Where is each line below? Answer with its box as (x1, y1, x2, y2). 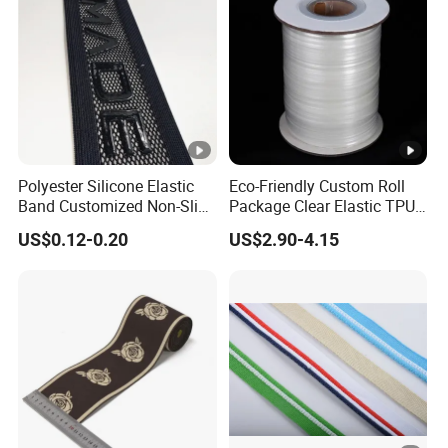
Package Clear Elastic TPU (228, 195, 415, 217)
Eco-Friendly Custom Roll (228, 175, 405, 197)
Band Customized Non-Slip (18, 195, 208, 217)
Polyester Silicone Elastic (18, 175, 195, 197)
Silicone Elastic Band (18, 215, 167, 237)
